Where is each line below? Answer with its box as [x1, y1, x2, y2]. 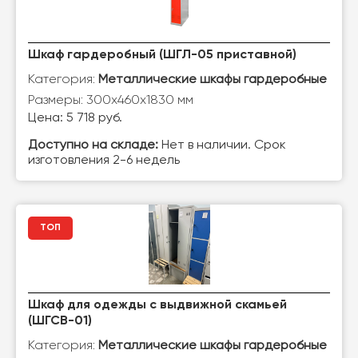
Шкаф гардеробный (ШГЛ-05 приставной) [28, 49, 296, 62]
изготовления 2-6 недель [28, 154, 180, 167]
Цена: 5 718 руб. [28, 112, 122, 125]
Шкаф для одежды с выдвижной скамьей [28, 299, 287, 312]
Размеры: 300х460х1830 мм [28, 92, 193, 107]
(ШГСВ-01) [28, 315, 92, 328]
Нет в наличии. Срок [158, 139, 286, 152]
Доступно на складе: [28, 139, 158, 152]
